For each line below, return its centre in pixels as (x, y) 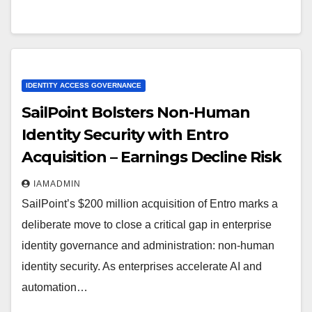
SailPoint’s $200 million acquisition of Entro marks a (150, 204)
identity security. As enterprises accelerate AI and (142, 266)
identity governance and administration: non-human (148, 245)
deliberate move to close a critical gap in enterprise (147, 225)
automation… (55, 287)
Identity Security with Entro (125, 135)
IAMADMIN (57, 184)
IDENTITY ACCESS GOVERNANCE (84, 85)
